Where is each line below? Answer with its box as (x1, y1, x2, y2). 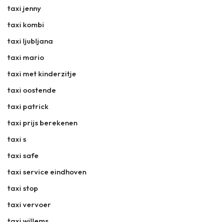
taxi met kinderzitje (7, 69, 76, 78)
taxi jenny (7, 3, 41, 13)
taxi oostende (7, 85, 56, 95)
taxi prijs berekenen (7, 118, 77, 127)
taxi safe (7, 151, 39, 160)
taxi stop (7, 183, 38, 193)
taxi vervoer (7, 200, 51, 209)
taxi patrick (7, 102, 49, 111)
